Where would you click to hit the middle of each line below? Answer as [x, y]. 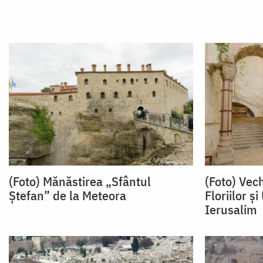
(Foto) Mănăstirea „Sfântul [80, 181]
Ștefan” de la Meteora [68, 195]
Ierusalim [231, 210]
